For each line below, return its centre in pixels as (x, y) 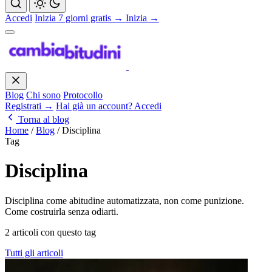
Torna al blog (42, 119)
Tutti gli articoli (34, 253)
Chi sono (43, 95)
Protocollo (83, 95)
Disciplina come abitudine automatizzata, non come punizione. (124, 200)
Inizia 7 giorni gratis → (79, 18)
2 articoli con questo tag (50, 232)
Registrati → (29, 106)
